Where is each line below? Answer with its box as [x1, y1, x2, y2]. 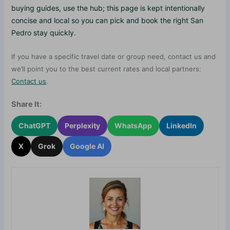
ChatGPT [18, 121, 51, 130]
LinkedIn [166, 121, 197, 130]
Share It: [11, 99, 42, 109]
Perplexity [65, 121, 101, 130]
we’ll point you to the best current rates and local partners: [11, 65, 202, 73]
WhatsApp [114, 121, 152, 130]
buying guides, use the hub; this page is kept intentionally [11, 3, 205, 12]
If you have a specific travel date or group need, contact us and [11, 52, 216, 61]
